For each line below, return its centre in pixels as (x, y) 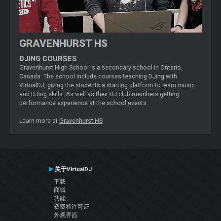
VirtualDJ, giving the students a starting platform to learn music (107, 85)
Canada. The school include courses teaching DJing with (98, 76)
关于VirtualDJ (72, 169)
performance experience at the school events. (83, 103)
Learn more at (39, 121)
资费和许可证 (71, 207)
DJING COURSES (48, 58)
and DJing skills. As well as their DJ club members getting (99, 94)
